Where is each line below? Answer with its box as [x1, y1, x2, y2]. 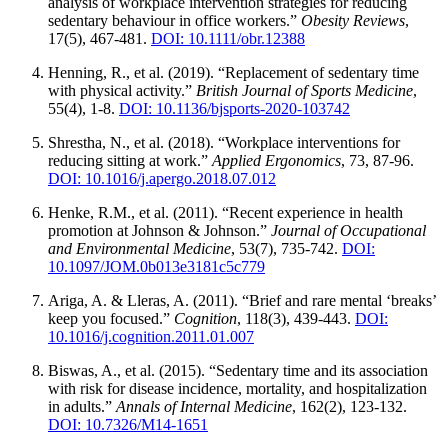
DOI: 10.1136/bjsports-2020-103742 [119, 99, 350, 117]
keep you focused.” [48, 309, 174, 327]
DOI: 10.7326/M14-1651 [48, 415, 208, 433]
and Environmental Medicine [48, 239, 231, 257]
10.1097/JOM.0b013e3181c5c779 [48, 257, 265, 275]
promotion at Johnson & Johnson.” [48, 221, 271, 239]
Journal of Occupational [271, 221, 426, 239]
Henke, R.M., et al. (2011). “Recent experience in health [48, 203, 403, 221]
